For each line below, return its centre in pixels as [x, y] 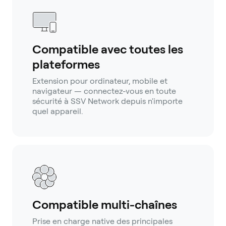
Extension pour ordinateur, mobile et [100, 81]
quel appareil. [58, 111]
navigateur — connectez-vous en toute [104, 91]
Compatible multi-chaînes [105, 205]
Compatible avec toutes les [108, 49]
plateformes [66, 65]
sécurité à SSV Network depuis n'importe [107, 101]
